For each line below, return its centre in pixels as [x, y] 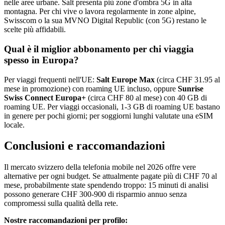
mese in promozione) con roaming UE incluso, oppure [91, 88]
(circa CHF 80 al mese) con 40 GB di [146, 97]
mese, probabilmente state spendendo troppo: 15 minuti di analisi [106, 185]
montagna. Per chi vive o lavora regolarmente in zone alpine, [100, 12]
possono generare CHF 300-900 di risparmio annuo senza [95, 194]
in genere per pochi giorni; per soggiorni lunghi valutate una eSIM [108, 116]
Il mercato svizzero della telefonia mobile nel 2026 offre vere [100, 167]
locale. [14, 125]
